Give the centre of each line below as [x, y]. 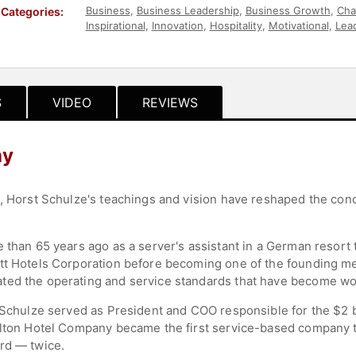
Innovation [177, 25]
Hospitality [236, 25]
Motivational [298, 25]
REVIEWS [170, 102]
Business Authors [286, 40]
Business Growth [288, 10]
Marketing [172, 40]
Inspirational [115, 25]
